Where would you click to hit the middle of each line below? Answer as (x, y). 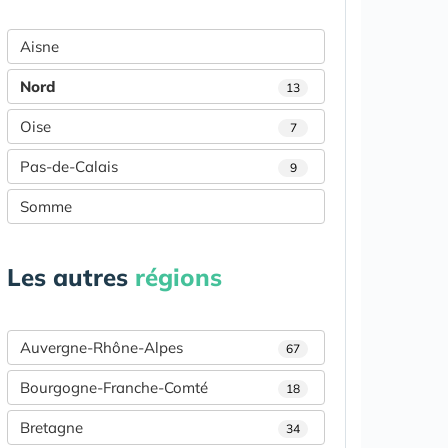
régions (178, 277)
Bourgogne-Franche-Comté (114, 387)
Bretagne (51, 427)
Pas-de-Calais (69, 166)
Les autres (71, 277)
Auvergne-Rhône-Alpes (101, 347)
